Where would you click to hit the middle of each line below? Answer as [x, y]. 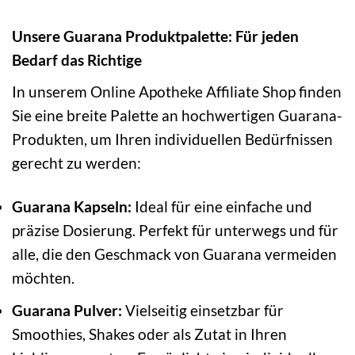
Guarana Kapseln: [72, 206]
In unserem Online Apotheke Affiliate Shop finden [177, 91]
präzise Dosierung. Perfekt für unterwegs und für [175, 230]
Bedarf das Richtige [77, 60]
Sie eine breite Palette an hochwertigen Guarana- [177, 115]
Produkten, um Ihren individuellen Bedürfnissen [172, 139]
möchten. [43, 277]
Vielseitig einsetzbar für [203, 311]
